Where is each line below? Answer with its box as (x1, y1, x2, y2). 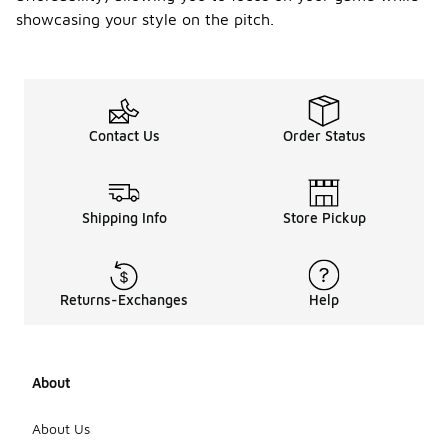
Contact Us (88, 127, 160, 144)
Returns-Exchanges (60, 291, 188, 308)
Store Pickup (282, 209, 366, 226)
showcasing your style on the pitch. (16, 10, 274, 28)
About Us (32, 419, 90, 437)
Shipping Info (81, 209, 167, 226)
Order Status (282, 127, 366, 144)
